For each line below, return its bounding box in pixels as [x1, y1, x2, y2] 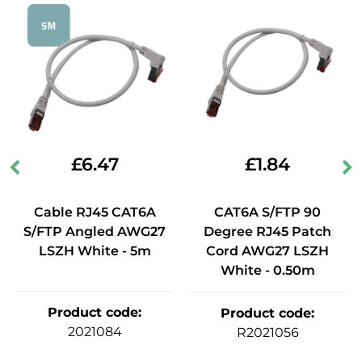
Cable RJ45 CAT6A [33, 204, 156, 221]
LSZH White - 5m [38, 243, 151, 259]
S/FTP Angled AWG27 [23, 224, 166, 240]
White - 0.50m [220, 263, 315, 279]
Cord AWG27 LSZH [206, 243, 329, 259]
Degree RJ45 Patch [204, 224, 331, 240]
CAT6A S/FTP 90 [214, 204, 321, 221]
